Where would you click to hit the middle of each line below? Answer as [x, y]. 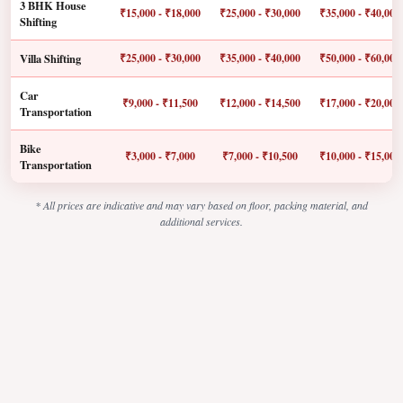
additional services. [201, 222]
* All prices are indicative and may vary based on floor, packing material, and [201, 206]
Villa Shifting [51, 59]
